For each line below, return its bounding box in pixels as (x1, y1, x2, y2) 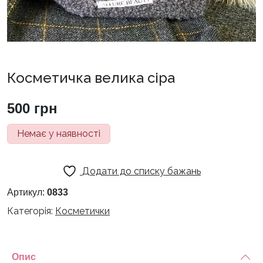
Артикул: (7, 187, 47, 197)
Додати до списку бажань (82, 165, 201, 177)
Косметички (55, 205, 110, 217)
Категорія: (7, 205, 55, 217)
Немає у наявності (17, 127, 100, 139)
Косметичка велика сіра (7, 69, 175, 86)
